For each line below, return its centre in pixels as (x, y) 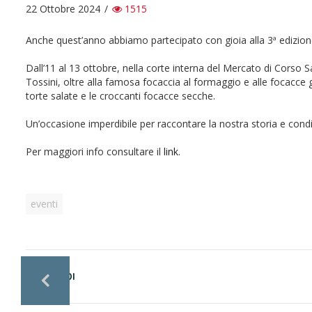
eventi (44, 203)
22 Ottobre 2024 (63, 8)
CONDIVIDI (50, 276)
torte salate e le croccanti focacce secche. (120, 95)
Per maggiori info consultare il (95, 151)
